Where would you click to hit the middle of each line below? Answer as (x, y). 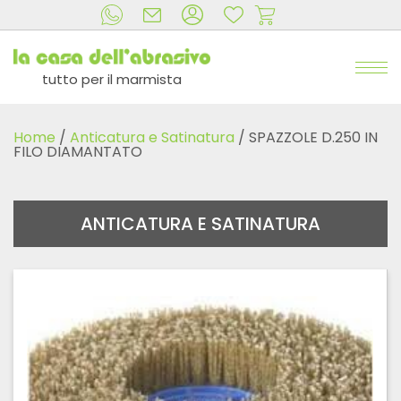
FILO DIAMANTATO (78, 152)
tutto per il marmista (112, 80)
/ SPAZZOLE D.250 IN (306, 138)
